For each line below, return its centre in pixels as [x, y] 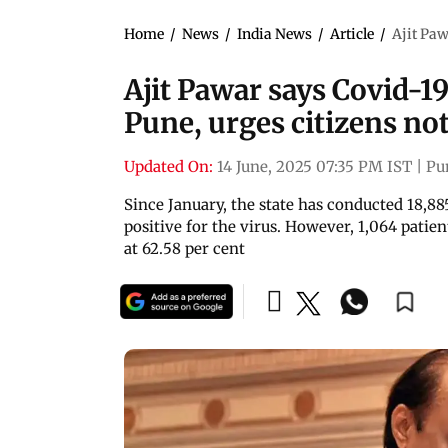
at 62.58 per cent [184, 248]
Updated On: [168, 166]
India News [274, 33]
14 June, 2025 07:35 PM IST [314, 166]
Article [352, 33]
